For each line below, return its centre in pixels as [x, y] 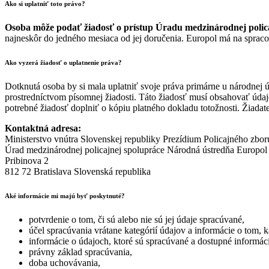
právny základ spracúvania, [80, 252]
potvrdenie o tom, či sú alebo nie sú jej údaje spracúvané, [137, 219]
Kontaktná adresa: [43, 128]
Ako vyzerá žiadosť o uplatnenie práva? [63, 62]
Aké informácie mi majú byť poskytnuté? [65, 195]
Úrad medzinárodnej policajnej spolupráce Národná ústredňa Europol [136, 150]
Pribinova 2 [27, 160]
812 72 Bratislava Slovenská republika [78, 171]
